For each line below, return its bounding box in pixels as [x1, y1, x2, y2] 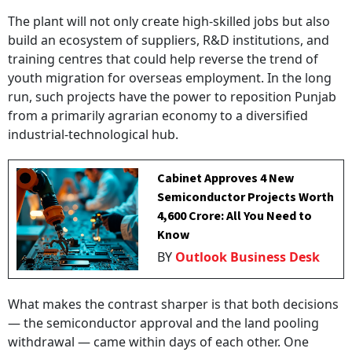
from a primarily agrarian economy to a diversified [8, 107, 308, 125]
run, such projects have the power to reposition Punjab [8, 88, 336, 106]
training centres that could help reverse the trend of [8, 50, 318, 68]
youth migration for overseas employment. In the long [8, 69, 332, 87]
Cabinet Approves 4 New [157, 170, 295, 188]
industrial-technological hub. [8, 126, 178, 144]
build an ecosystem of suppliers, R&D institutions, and [8, 31, 329, 49]
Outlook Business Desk [175, 248, 321, 266]
